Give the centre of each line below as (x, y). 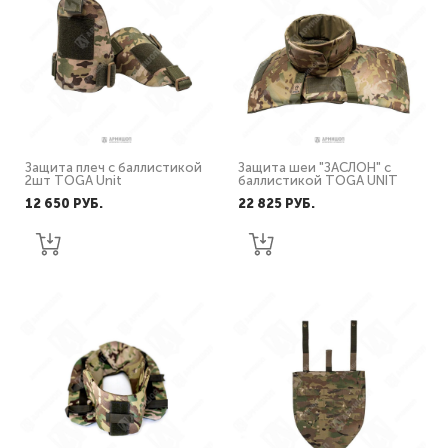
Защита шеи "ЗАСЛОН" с (314, 167)
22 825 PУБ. (276, 203)
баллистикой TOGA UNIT (318, 180)
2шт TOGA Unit (73, 180)
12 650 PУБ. (64, 203)
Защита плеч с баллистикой (113, 167)
